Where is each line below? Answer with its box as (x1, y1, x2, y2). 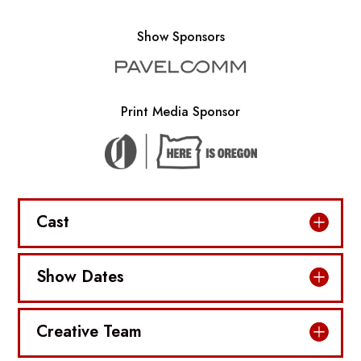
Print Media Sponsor (121, 102, 240, 121)
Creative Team (36, 319, 143, 343)
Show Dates (36, 264, 125, 288)
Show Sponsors (136, 27, 225, 46)
